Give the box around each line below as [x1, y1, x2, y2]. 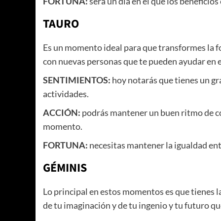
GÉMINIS [43, 159, 87, 177]
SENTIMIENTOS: [43, 74, 110, 86]
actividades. [43, 88, 89, 100]
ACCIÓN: [43, 107, 80, 118]
